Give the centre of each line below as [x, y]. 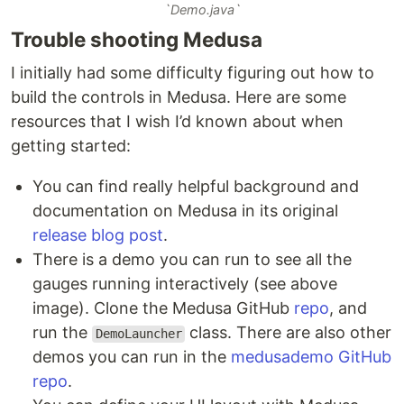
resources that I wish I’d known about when [177, 122]
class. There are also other [289, 333]
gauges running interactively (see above [185, 284]
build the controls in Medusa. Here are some [179, 97]
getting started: [71, 146]
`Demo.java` [202, 10]
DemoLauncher [138, 334]
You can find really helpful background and [196, 187]
